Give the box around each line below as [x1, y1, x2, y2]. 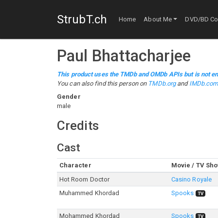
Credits [57, 118, 99, 133]
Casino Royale [171, 176, 212, 183]
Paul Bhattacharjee [57, 47, 191, 65]
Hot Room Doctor [59, 176, 110, 183]
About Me [144, 16, 172, 23]
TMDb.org [148, 80, 176, 87]
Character [59, 162, 91, 169]
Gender [57, 93, 81, 100]
